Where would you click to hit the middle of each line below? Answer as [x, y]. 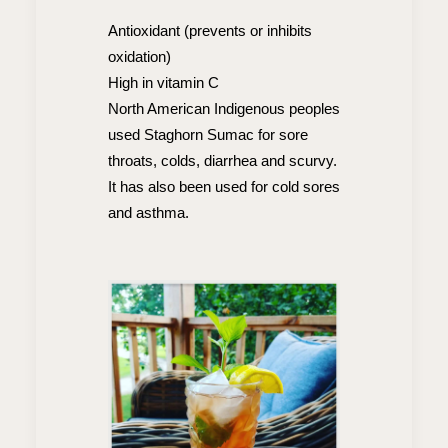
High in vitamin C [163, 83]
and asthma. [148, 213]
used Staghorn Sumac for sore [208, 135]
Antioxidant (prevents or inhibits [210, 31]
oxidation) [139, 57]
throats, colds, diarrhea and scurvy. [222, 161]
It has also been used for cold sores [224, 187]
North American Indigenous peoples [224, 109]
